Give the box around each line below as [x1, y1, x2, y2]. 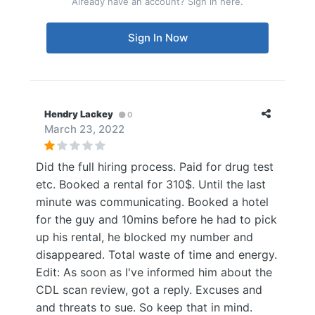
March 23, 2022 [44, 122, 124, 136]
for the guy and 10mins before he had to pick [36, 212, 277, 226]
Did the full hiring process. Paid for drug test [36, 160, 274, 174]
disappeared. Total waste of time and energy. [36, 247, 277, 262]
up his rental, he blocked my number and [36, 230, 253, 244]
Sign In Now [127, 31, 188, 44]
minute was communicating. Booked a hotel [36, 195, 269, 209]
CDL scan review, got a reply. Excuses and [36, 283, 262, 297]
